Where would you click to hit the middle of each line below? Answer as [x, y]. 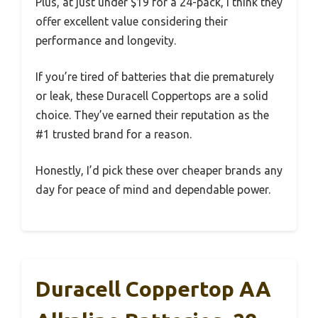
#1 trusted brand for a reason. [114, 134]
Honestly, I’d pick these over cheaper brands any [159, 170]
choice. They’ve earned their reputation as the [152, 115]
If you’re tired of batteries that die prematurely [155, 76]
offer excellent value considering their [132, 21]
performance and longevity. [106, 40]
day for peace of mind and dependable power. [153, 189]
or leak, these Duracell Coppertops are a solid [152, 95]
